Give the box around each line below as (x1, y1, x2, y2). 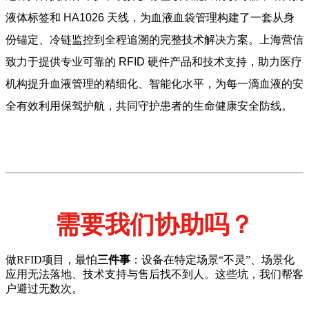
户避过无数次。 (6, 282, 83, 295)
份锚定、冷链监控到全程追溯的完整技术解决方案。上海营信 (6, 33, 303, 46)
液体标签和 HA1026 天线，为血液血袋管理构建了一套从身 (6, 11, 295, 23)
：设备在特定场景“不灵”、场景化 (130, 253, 295, 266)
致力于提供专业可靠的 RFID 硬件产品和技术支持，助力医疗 (6, 55, 302, 68)
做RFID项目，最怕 (6, 253, 97, 266)
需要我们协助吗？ (55, 210, 254, 239)
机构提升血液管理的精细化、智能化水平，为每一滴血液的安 (6, 77, 303, 90)
